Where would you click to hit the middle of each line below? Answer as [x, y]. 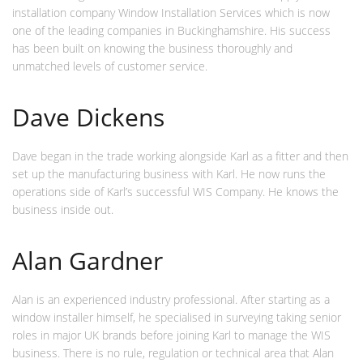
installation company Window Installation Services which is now [171, 13]
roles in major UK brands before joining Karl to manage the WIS [171, 335]
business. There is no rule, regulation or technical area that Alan [173, 353]
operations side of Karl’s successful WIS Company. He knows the [175, 192]
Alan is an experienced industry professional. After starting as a [171, 300]
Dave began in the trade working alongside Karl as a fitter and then [180, 156]
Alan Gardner [88, 261]
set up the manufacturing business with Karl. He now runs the [169, 174]
